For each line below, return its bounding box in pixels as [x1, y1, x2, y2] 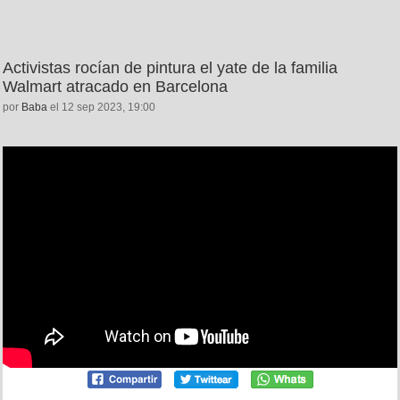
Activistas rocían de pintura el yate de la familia [3, 58, 337, 77]
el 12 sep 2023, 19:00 [47, 100, 155, 113]
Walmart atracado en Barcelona [3, 77, 228, 96]
